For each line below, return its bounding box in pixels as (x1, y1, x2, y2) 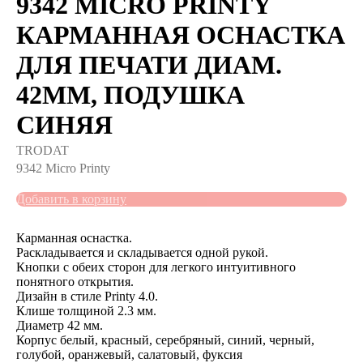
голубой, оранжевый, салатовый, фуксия (16, 348, 242, 361)
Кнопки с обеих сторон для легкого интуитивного (16, 260, 296, 274)
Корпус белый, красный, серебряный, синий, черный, (16, 333, 314, 347)
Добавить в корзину (16, 192, 126, 206)
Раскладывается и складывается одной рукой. (16, 246, 268, 259)
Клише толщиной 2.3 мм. (16, 304, 156, 318)
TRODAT (16, 143, 69, 157)
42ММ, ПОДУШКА (16, 80, 245, 109)
